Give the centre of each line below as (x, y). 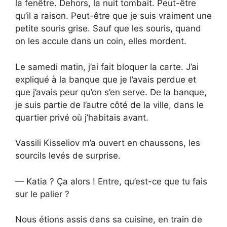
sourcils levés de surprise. (68, 156)
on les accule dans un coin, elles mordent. (101, 41)
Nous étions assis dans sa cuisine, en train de (109, 220)
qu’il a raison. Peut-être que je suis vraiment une (113, 16)
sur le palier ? (42, 194)
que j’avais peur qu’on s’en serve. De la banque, (111, 92)
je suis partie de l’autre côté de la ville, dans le (109, 105)
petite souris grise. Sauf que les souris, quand (108, 29)
